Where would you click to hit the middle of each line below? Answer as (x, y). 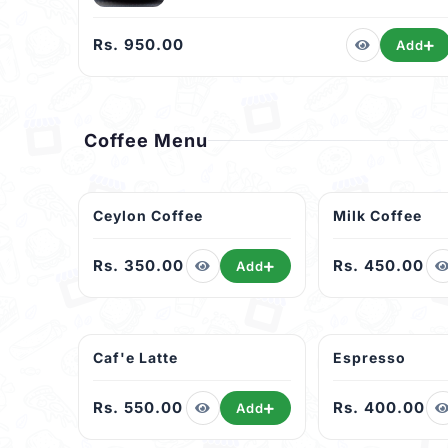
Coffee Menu (146, 141)
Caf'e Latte (135, 358)
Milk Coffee (377, 216)
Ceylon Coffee (148, 216)
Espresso (369, 358)
